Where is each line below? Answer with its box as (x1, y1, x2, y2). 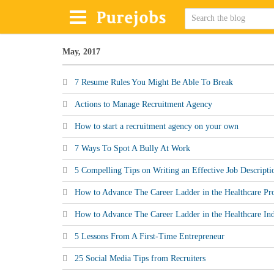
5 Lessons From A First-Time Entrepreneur (75, 232, 224, 241)
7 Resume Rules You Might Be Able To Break (75, 78, 233, 87)
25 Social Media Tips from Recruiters (75, 254, 206, 263)
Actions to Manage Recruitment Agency (75, 100, 212, 109)
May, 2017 (62, 47, 100, 56)
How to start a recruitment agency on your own (75, 122, 239, 131)
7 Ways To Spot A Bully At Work (75, 144, 190, 153)
